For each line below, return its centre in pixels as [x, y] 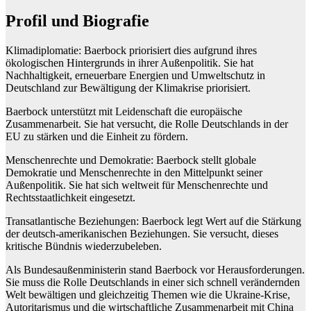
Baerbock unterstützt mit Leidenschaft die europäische [124, 111]
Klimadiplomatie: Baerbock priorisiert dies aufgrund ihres [131, 50]
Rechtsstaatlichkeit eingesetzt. [70, 197]
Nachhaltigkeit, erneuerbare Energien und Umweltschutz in [135, 75]
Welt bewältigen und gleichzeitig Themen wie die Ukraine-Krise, [148, 294]
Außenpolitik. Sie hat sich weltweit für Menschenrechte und [137, 185]
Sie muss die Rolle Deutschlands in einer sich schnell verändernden [153, 282]
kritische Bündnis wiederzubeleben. [84, 246]
